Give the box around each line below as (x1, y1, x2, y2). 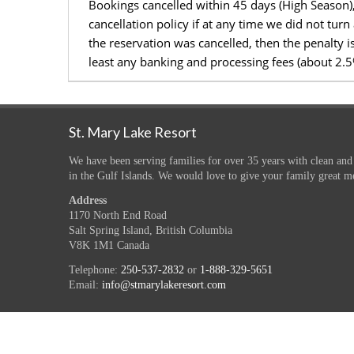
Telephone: (69, 264, 121, 277)
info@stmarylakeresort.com (102, 279, 226, 292)
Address (69, 194, 107, 207)
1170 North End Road (69, 209, 167, 222)
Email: (69, 279, 102, 292)
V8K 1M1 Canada (69, 239, 149, 252)
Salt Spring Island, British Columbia (69, 224, 232, 237)
